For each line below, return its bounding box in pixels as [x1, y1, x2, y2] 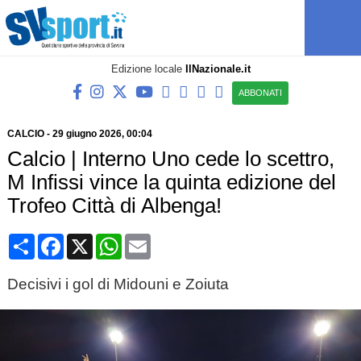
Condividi [34, 233, 89, 247]
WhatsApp [121, 233, 181, 247]
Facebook [63, 233, 121, 247]
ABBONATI [239, 88, 282, 98]
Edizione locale [110, 63, 185, 75]
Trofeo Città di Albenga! [6, 194, 222, 217]
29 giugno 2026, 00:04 [52, 128, 152, 139]
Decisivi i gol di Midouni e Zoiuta [6, 276, 229, 293]
